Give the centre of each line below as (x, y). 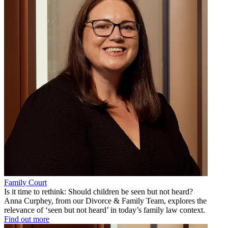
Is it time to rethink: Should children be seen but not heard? (98, 191)
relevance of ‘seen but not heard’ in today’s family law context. (105, 210)
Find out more (27, 219)
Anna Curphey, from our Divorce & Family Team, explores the (105, 201)
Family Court (25, 182)
